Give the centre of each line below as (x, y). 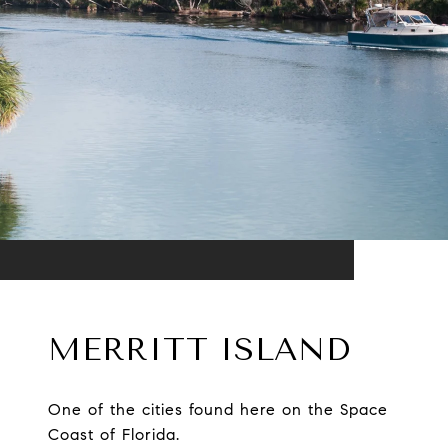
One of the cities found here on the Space (218, 410)
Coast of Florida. (114, 435)
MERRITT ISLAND (199, 350)
